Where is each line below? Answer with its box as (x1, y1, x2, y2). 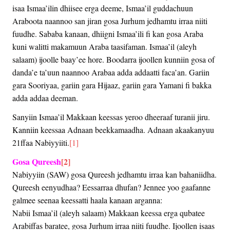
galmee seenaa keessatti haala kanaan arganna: (12, 194, 162, 205)
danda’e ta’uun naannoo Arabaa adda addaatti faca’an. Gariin (12, 66, 209, 78)
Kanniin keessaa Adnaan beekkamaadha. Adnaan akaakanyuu (12, 124, 214, 135)
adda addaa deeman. (12, 92, 78, 103)
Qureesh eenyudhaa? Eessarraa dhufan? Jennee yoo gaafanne (12, 181, 210, 193)
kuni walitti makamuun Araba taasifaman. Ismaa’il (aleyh (12, 41, 197, 52)
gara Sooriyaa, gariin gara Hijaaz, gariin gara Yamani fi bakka (12, 79, 212, 90)
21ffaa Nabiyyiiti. (12, 137, 69, 148)
